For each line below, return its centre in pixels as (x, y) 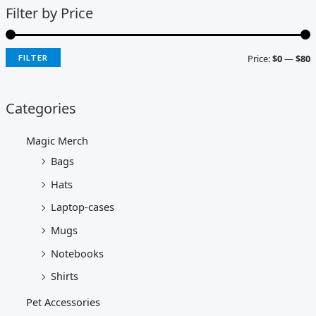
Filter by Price (49, 13)
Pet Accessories (63, 302)
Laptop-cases (83, 207)
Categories (41, 108)
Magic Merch (57, 140)
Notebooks (78, 253)
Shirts (65, 276)
